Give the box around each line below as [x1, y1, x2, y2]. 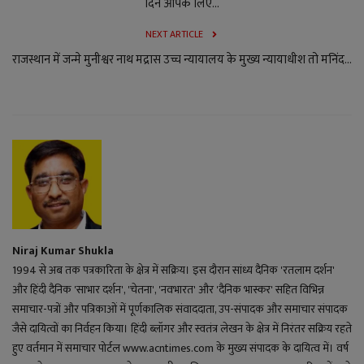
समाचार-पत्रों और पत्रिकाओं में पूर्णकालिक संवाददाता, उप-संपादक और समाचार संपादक [12, 300, 348, 319]
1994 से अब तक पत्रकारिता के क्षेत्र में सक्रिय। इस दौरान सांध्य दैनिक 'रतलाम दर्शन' [12, 261, 335, 280]
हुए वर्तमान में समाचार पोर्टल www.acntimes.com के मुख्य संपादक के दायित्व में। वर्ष [12, 339, 349, 358]
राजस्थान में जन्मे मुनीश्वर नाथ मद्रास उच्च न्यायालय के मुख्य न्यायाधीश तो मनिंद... [12, 50, 352, 71]
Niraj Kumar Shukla [12, 241, 114, 261]
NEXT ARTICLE [145, 26, 203, 43]
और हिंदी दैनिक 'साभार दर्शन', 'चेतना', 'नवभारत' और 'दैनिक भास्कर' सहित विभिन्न [12, 280, 324, 300]
